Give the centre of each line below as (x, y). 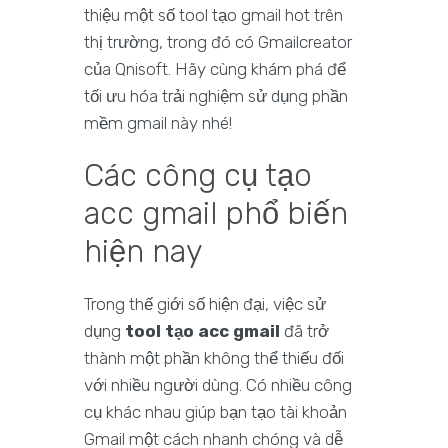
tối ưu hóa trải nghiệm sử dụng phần (216, 96)
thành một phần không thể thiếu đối (214, 358)
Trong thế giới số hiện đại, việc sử (205, 304)
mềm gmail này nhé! (158, 123)
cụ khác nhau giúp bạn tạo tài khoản (215, 412)
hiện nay (143, 252)
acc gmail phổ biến (216, 214)
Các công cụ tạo (198, 176)
